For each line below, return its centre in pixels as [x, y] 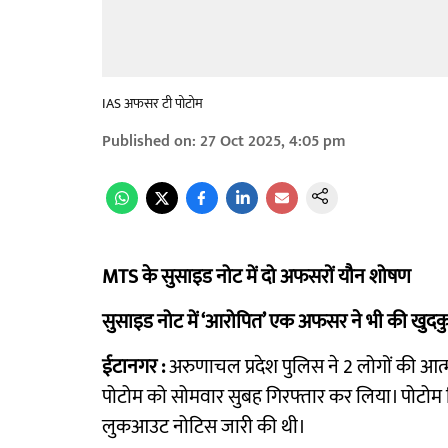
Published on [147, 141]
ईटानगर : [133, 367]
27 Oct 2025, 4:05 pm [273, 141]
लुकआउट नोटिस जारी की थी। [204, 427]
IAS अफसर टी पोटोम [152, 103]
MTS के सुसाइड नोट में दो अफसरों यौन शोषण [256, 277]
